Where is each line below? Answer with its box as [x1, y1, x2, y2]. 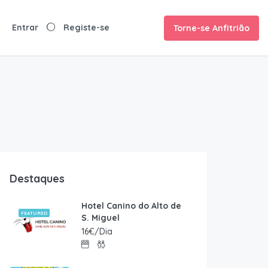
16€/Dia [81, 226, 112, 237]
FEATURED [21, 210, 47, 217]
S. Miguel [81, 212, 120, 224]
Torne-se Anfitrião [173, 23, 249, 34]
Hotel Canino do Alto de [81, 200, 181, 212]
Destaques [10, 172, 65, 186]
